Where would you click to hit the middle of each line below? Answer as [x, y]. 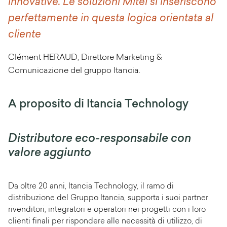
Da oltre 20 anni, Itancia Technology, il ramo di [91, 186]
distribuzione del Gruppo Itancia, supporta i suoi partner [108, 198]
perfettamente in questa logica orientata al [111, 18]
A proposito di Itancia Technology [98, 104]
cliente [25, 35]
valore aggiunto [50, 153]
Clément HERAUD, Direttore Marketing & [85, 58]
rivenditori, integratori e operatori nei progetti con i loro [107, 210]
